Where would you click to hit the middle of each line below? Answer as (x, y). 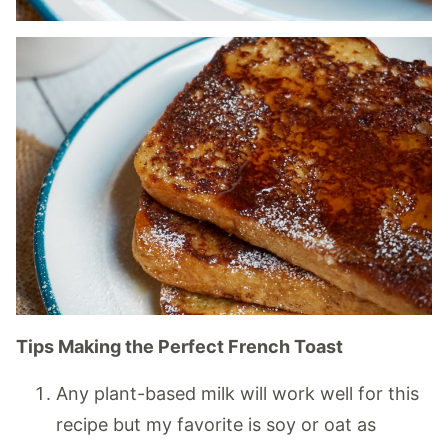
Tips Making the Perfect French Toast (181, 347)
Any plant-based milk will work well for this (237, 394)
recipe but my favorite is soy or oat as (216, 425)
